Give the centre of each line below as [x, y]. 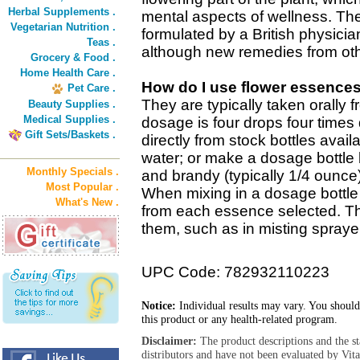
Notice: [159, 305]
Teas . [101, 42]
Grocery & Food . [73, 57]
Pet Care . [92, 88]
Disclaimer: [171, 341]
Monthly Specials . [73, 172]
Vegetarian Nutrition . [63, 27]
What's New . [87, 202]
